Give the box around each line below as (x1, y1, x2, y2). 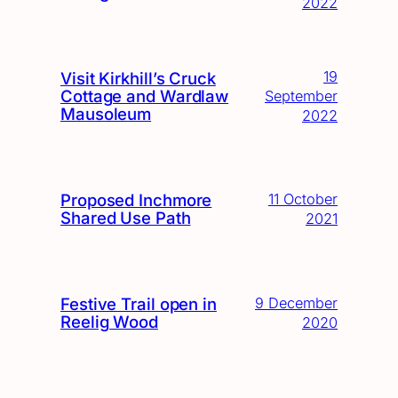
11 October (268, 190, 338, 209)
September (265, 87, 338, 106)
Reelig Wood (60, 312, 158, 332)
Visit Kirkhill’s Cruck (60, 68, 216, 89)
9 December (255, 294, 338, 313)
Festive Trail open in (60, 294, 217, 314)
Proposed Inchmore (60, 190, 212, 211)
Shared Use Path (60, 208, 191, 228)
